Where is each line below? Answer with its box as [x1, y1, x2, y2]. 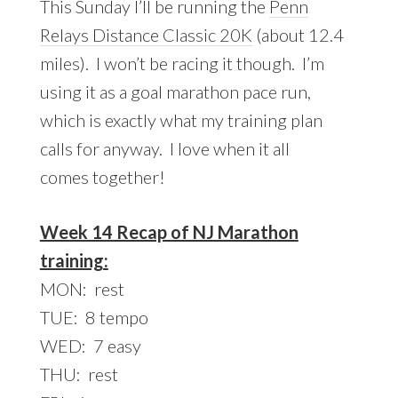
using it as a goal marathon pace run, [39, 80, 311, 102]
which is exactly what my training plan [39, 108, 322, 131]
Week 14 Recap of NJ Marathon [39, 220, 298, 243]
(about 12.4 [251, 23, 344, 45]
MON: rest [39, 277, 124, 299]
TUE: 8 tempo [39, 306, 148, 328]
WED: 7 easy [39, 334, 141, 356]
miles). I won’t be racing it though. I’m [39, 52, 324, 74]
